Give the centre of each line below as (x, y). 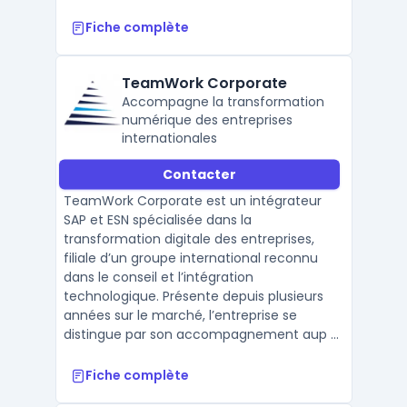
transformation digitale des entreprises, (189, 239)
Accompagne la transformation (223, 102)
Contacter (199, 174)
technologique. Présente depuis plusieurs (193, 296)
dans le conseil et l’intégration (158, 277)
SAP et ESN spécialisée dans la (157, 220)
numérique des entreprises (207, 120)
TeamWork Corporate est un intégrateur (192, 201)
